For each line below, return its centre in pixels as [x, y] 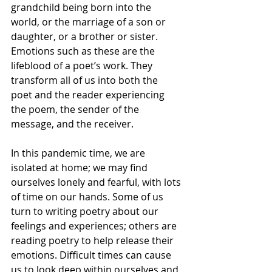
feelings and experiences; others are [95, 226]
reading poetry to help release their [93, 240]
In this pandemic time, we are [79, 153]
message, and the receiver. [72, 124]
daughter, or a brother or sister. [86, 36]
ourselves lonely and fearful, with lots [97, 182]
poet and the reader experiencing [89, 95]
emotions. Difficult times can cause [92, 255]
